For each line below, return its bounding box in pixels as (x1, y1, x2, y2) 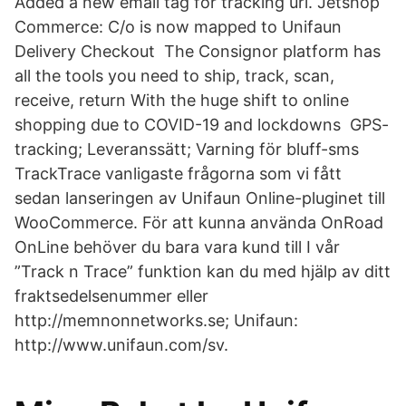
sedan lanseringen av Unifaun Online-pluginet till (14, 188, 385, 208)
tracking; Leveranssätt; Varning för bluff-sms (14, 140, 359, 159)
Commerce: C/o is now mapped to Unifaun (14, 17, 342, 36)
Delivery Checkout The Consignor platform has (14, 42, 381, 61)
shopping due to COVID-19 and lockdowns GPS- (14, 115, 389, 134)
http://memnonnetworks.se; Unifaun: (14, 311, 298, 330)
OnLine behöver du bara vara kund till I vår (14, 237, 340, 256)
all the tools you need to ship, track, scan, (14, 66, 334, 85)
